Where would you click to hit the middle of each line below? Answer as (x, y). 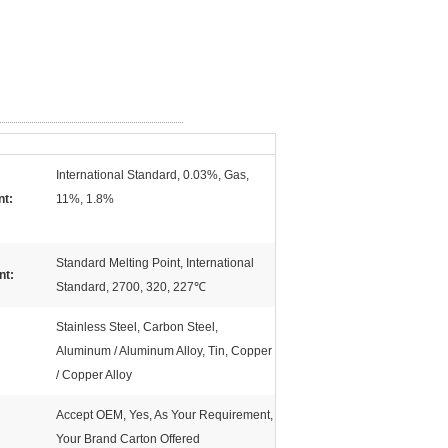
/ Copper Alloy (94, 375)
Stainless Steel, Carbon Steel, (137, 327)
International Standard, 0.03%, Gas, (152, 175)
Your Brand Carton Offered (128, 439)
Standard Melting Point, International (155, 263)
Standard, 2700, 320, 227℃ (131, 287)
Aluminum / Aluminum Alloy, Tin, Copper (164, 351)
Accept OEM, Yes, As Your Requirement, (164, 415)
